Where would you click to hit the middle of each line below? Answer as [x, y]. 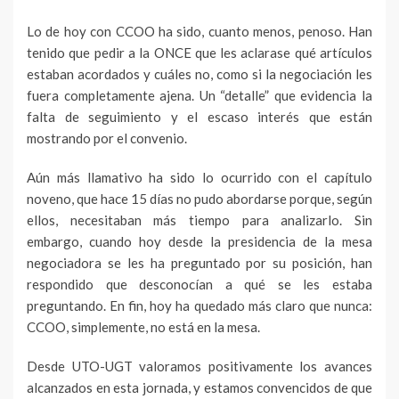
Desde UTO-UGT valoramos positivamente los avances [199, 366]
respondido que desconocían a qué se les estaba [199, 284]
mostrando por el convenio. [107, 138]
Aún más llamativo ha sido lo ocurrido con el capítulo [199, 177]
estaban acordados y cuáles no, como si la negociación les [199, 74]
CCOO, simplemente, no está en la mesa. [143, 327]
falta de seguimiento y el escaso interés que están [199, 117]
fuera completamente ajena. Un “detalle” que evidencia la [199, 95]
